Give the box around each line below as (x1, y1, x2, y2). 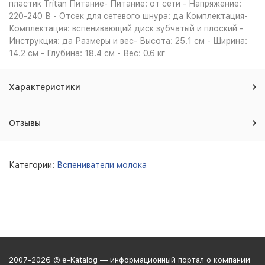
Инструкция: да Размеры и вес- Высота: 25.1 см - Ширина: (9, 36, 247, 46)
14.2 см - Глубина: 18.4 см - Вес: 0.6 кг (9, 49, 165, 58)
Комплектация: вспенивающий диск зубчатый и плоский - (9, 24, 243, 33)
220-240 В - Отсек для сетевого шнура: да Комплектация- (9, 11, 248, 21)
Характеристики (9, 82, 80, 92)
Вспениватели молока (57, 160, 147, 170)
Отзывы (9, 118, 41, 128)
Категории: (9, 160, 57, 170)
